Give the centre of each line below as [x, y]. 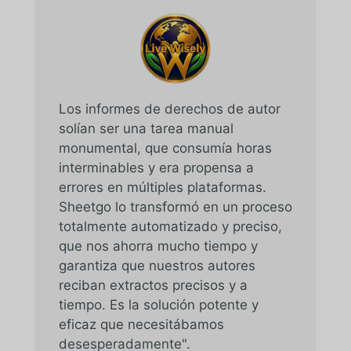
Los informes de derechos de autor [169, 109]
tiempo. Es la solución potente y [158, 304]
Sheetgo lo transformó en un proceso [175, 206]
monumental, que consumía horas [165, 148]
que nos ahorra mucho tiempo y [158, 246]
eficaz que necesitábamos [141, 324]
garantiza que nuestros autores [157, 265]
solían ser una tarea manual [146, 128]
